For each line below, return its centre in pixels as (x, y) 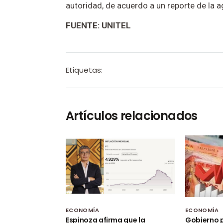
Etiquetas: (84, 70)
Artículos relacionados (132, 116)
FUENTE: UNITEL (98, 26)
